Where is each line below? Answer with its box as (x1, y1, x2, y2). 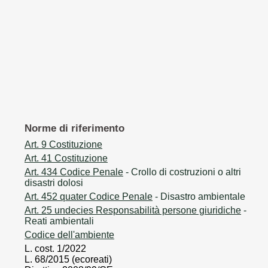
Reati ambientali (25, 216, 94, 227)
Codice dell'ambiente (25, 230, 114, 240)
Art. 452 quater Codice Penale (25, 191, 153, 202)
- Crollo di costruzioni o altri (123, 167, 241, 178)
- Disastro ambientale (153, 191, 245, 202)
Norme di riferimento (25, 121, 124, 134)
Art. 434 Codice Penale (25, 167, 123, 178)
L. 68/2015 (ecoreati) (25, 254, 112, 265)
